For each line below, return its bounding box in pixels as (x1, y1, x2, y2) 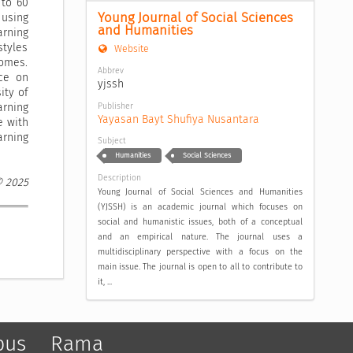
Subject (97, 136, 126, 147)
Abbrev (97, 65, 124, 76)
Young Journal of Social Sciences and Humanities (97, 187, 303, 197)
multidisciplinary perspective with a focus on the (97, 247, 303, 257)
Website (111, 43, 149, 55)
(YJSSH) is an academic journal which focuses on (97, 202, 303, 212)
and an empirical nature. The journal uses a (97, 232, 303, 242)
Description (97, 173, 141, 183)
